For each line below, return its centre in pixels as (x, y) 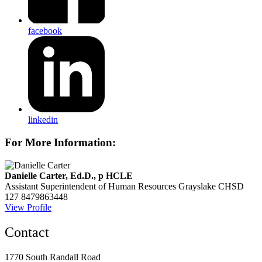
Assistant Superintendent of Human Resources (90, 186)
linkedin (43, 120)
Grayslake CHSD (211, 186)
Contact (27, 232)
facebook (45, 30)
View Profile (28, 207)
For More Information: (60, 142)
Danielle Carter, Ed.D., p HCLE (69, 175)
